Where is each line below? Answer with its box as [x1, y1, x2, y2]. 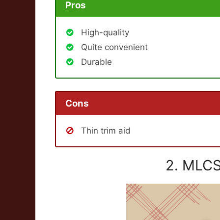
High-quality [81, 27, 129, 37]
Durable [81, 56, 112, 67]
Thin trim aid [81, 126, 131, 136]
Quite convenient [81, 42, 148, 52]
